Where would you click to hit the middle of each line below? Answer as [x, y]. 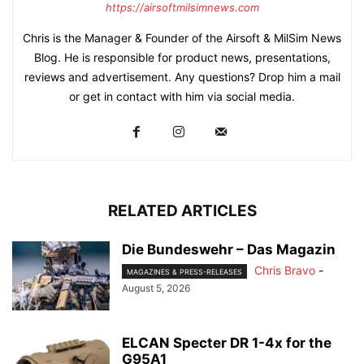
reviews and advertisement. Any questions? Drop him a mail [182, 77]
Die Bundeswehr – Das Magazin [229, 249]
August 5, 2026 [156, 288]
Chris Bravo [285, 270]
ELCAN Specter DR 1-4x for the [227, 343]
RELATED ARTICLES [182, 211]
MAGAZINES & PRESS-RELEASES [184, 272]
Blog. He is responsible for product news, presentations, [182, 57]
